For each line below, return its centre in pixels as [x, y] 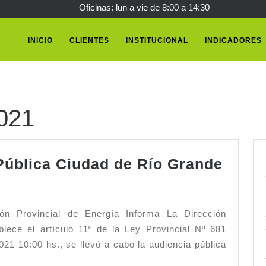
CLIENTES [89, 40]
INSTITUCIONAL [157, 40]
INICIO [40, 40]
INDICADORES [233, 40]
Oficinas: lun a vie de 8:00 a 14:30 [145, 7]
